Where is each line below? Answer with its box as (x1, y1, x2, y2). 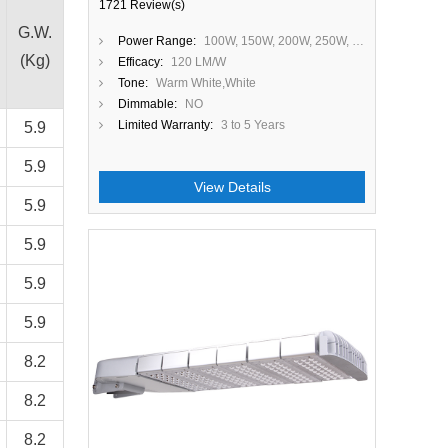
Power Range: (118, 34, 196, 48)
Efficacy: (118, 55, 163, 69)
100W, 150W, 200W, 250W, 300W (204, 34, 352, 48)
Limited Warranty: (118, 118, 213, 132)
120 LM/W (171, 55, 226, 69)
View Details (193, 179, 271, 195)
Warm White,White (156, 76, 256, 90)
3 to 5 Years (221, 118, 285, 132)
